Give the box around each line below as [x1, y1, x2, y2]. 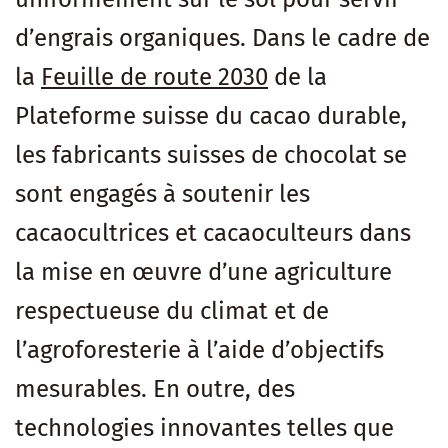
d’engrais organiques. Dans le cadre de [15, 23, 430, 52]
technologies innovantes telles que [15, 413, 394, 442]
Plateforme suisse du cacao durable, [15, 101, 407, 130]
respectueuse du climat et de [15, 296, 329, 325]
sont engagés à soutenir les [15, 179, 310, 208]
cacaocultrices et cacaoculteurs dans [15, 218, 411, 247]
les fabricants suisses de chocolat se [15, 140, 407, 169]
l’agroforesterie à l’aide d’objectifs [15, 335, 384, 364]
